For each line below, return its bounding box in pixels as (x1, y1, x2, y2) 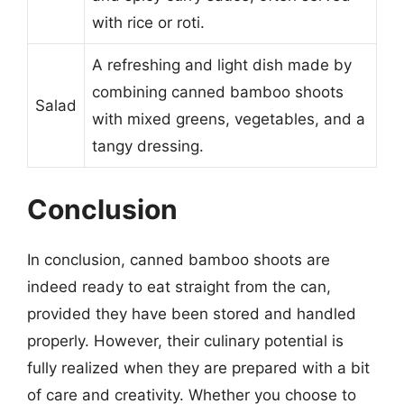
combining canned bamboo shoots (92, 82, 344, 101)
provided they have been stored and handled (27, 305, 356, 323)
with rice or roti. (92, 13, 205, 32)
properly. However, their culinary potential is (27, 332, 344, 350)
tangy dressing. (92, 136, 204, 155)
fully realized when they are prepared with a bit (27, 359, 370, 377)
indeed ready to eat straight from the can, (27, 278, 331, 296)
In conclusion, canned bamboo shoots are (27, 251, 330, 269)
